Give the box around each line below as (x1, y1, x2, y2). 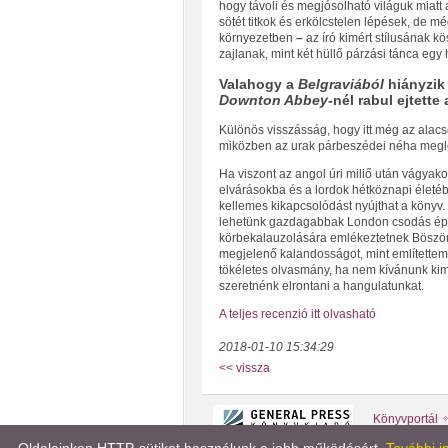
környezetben (218, 31, 296, 45)
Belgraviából (297, 76, 384, 93)
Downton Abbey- (218, 92, 333, 109)
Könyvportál (372, 412, 438, 426)
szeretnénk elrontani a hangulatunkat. (218, 279, 424, 294)
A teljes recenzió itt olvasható (218, 307, 376, 322)
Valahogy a (218, 76, 298, 93)
